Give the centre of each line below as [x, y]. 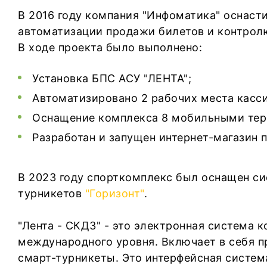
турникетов [52, 193]
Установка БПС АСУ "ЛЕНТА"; [112, 78]
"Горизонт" [114, 193]
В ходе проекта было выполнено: [110, 47]
